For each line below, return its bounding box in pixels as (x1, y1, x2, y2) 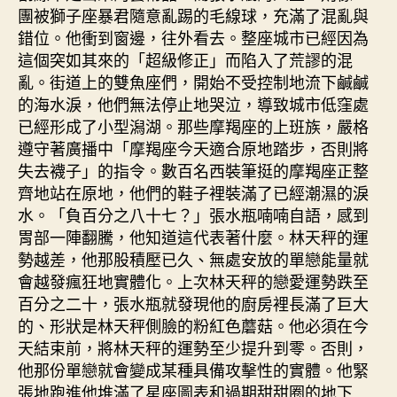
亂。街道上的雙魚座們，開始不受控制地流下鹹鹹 (18, 69, 369, 93)
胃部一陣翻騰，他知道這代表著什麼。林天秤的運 (18, 224, 369, 248)
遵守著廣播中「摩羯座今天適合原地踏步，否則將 (18, 136, 369, 160)
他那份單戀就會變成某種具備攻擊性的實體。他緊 (18, 357, 369, 381)
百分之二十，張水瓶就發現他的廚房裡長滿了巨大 (18, 291, 369, 315)
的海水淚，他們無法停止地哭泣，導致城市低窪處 (18, 91, 369, 115)
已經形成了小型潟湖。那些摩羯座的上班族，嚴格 (18, 113, 369, 137)
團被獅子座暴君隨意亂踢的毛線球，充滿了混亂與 (18, 3, 369, 27)
